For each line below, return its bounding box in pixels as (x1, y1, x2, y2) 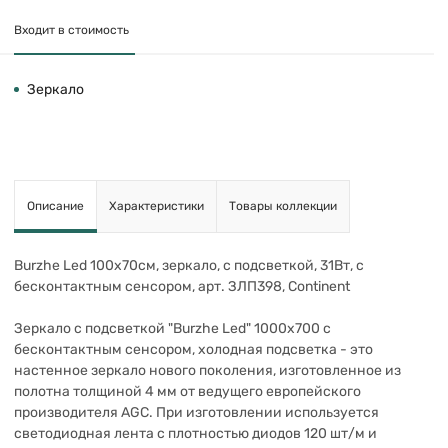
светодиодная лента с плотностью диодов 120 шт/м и (14, 424, 377, 442)
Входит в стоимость (14, 22, 129, 37)
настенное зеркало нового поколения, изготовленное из (14, 361, 401, 379)
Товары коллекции (229, 198, 337, 213)
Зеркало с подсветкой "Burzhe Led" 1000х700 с (14, 319, 331, 337)
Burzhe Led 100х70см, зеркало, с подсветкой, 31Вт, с (14, 256, 364, 274)
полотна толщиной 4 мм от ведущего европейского (14, 382, 361, 400)
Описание (27, 198, 84, 213)
